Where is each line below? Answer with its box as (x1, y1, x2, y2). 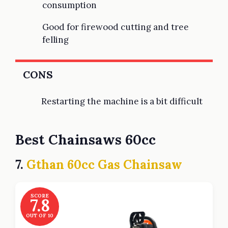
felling (42, 34, 69, 46)
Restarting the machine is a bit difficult (41, 96, 203, 107)
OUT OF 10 (26, 212, 53, 219)
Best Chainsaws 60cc (15, 130, 156, 148)
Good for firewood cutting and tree (42, 21, 189, 33)
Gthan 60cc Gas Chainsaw (26, 156, 182, 173)
